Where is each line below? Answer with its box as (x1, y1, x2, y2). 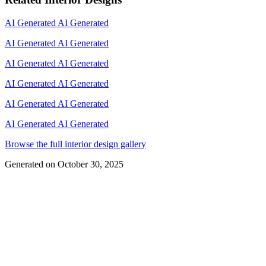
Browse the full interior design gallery (5, 138, 146, 149)
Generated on (5, 159, 55, 169)
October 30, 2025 (58, 159, 123, 169)
